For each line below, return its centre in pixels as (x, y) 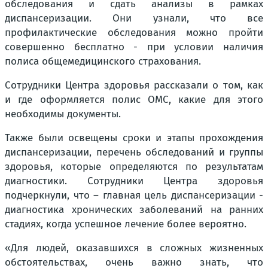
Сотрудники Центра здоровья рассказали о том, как (134, 86)
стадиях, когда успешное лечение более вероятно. (126, 224)
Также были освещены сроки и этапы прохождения (134, 138)
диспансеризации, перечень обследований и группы (134, 153)
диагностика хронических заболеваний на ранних (134, 210)
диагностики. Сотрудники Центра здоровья (134, 181)
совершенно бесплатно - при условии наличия (134, 47)
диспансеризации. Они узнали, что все (134, 19)
